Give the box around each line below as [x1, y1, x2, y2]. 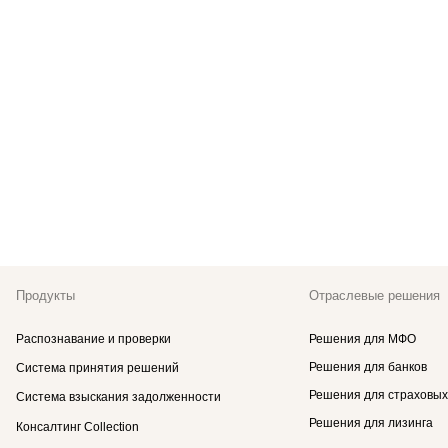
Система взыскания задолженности [16, 390, 221, 404]
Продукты [16, 288, 75, 303]
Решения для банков [309, 360, 427, 374]
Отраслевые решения [309, 288, 440, 303]
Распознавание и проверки [16, 332, 171, 346]
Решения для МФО [309, 332, 416, 346]
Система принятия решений [16, 361, 179, 375]
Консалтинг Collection [16, 420, 139, 434]
